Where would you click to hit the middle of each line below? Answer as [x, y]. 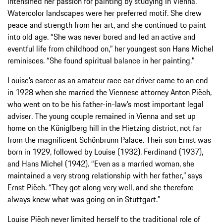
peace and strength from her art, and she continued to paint [107, 25]
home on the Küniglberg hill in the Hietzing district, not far [105, 128]
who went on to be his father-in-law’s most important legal [106, 104]
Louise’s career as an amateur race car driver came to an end [108, 80]
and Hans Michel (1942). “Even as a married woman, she [101, 163]
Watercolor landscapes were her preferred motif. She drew [105, 13]
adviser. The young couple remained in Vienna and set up [102, 116]
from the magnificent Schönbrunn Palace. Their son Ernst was [109, 139]
